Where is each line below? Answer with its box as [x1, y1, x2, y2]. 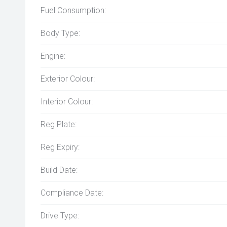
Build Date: [41, 165, 78, 175]
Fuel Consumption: [41, 6, 106, 15]
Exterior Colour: [41, 74, 95, 84]
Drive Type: [41, 211, 79, 220]
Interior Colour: [41, 97, 93, 106]
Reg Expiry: [41, 142, 80, 152]
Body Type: [41, 28, 80, 38]
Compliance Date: [41, 188, 103, 198]
